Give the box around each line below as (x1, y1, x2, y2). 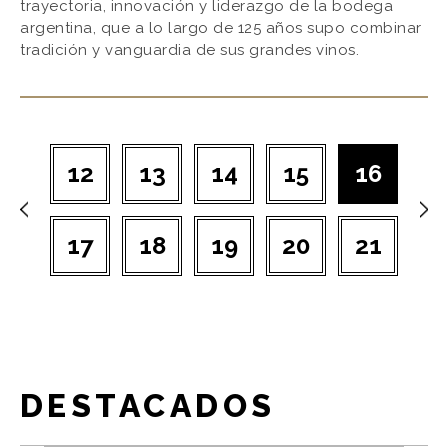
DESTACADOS (20, 386, 276, 424)
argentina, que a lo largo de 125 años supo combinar (20, 18, 422, 37)
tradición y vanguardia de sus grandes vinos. (20, 40, 359, 59)
